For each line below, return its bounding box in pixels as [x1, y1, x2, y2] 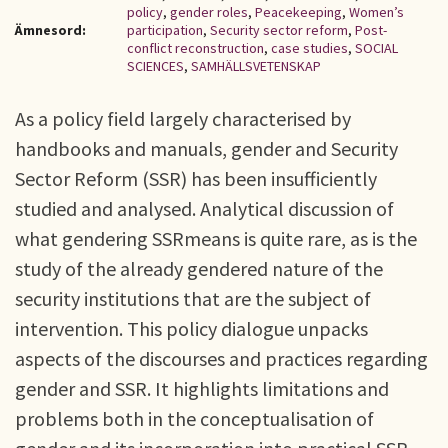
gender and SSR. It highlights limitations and [15, 376, 389, 401]
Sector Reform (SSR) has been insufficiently [15, 166, 377, 191]
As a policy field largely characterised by [15, 106, 351, 131]
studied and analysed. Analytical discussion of [15, 196, 394, 221]
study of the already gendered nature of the [15, 256, 383, 281]
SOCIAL [355, 39, 398, 57]
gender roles [170, 3, 248, 21]
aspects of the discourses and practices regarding [15, 346, 428, 371]
